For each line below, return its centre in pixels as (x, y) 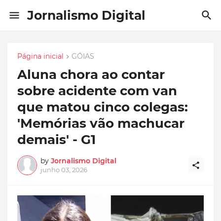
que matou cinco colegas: (103, 107)
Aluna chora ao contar (91, 75)
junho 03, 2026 (64, 170)
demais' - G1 (56, 140)
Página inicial (40, 56)
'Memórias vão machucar (101, 124)
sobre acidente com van (97, 91)
